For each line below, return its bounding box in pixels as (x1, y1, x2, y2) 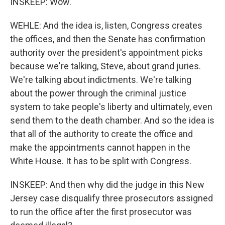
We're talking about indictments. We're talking (10, 74, 191, 85)
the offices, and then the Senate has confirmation (10, 34, 205, 44)
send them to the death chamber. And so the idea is (10, 115, 214, 126)
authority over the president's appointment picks (10, 47, 203, 58)
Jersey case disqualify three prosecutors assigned (10, 193, 213, 203)
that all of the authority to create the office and (10, 129, 193, 139)
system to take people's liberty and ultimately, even (10, 101, 212, 112)
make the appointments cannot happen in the (10, 142, 190, 153)
